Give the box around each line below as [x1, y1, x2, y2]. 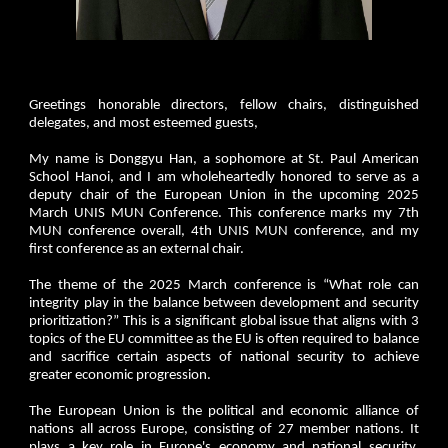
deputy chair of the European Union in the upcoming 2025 [29, 187, 419, 203]
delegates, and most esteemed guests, [29, 115, 259, 131]
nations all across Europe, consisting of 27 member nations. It [29, 421, 419, 437]
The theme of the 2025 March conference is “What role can [29, 277, 419, 293]
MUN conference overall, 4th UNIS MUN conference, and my [29, 223, 419, 239]
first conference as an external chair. [29, 241, 245, 257]
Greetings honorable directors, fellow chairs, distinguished [29, 97, 419, 113]
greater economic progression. [29, 367, 212, 383]
